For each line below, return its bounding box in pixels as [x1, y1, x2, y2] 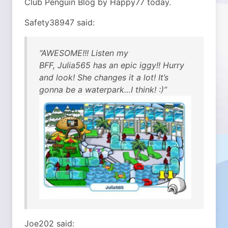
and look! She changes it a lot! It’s [39, 72, 168, 82]
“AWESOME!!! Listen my [39, 48, 128, 58]
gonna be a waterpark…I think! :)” [39, 84, 167, 95]
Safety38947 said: [24, 17, 95, 27]
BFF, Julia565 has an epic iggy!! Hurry [39, 60, 184, 70]
